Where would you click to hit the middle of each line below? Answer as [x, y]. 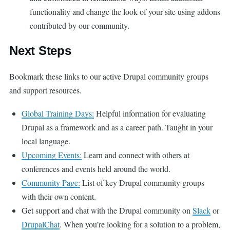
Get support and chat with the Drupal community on [107, 210]
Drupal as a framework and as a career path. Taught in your [117, 127]
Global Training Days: [58, 113]
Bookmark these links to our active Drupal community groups [109, 76]
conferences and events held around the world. [96, 168]
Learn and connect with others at [136, 155]
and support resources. [45, 90]
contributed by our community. [80, 25]
